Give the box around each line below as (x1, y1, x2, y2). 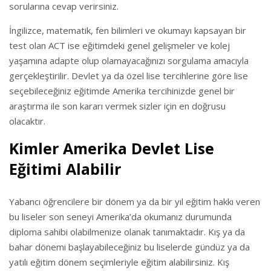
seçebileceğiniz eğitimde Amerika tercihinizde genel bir (9, 85, 235, 97)
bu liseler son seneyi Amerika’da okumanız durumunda (9, 211, 232, 223)
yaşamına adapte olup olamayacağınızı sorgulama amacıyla (9, 54, 249, 67)
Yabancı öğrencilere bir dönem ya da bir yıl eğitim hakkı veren (9, 195, 260, 207)
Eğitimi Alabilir (9, 158, 121, 179)
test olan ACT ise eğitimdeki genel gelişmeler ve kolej (9, 39, 230, 51)
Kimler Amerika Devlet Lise (9, 138, 214, 158)
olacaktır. (9, 115, 45, 127)
